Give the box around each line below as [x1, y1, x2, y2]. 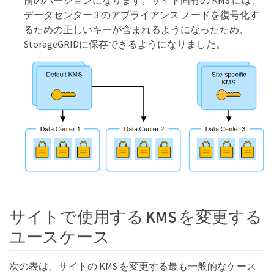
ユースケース [9, 226, 110, 248]
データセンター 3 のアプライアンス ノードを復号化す [24, 8, 259, 21]
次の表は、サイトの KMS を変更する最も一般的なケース [9, 260, 256, 273]
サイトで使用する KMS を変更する [9, 206, 262, 228]
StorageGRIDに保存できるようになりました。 [24, 37, 226, 50]
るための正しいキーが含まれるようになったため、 [24, 23, 249, 35]
